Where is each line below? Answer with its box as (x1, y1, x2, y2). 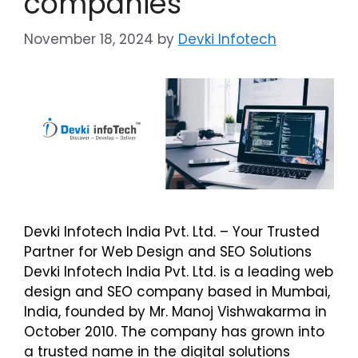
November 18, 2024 (24, 30, 153, 50)
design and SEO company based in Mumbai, (24, 281, 330, 301)
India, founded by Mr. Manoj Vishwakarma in (24, 301, 327, 321)
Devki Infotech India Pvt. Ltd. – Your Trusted (24, 221, 320, 241)
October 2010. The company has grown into (24, 321, 324, 341)
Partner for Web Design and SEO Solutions (24, 241, 312, 261)
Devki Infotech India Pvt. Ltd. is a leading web (24, 261, 333, 281)
